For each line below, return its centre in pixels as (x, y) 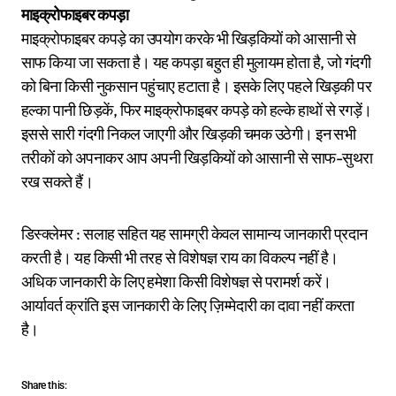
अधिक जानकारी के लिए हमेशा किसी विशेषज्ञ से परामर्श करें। (176, 281)
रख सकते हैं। (57, 181)
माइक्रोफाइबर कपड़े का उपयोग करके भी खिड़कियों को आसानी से (189, 38)
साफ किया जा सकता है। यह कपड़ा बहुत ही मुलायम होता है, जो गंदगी (196, 62)
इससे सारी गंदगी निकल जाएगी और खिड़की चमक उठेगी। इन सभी (189, 133)
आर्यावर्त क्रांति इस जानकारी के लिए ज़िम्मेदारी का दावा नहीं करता (188, 305)
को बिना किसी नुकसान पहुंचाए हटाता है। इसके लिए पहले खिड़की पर (197, 86)
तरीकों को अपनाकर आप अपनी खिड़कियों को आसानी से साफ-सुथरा (197, 157)
